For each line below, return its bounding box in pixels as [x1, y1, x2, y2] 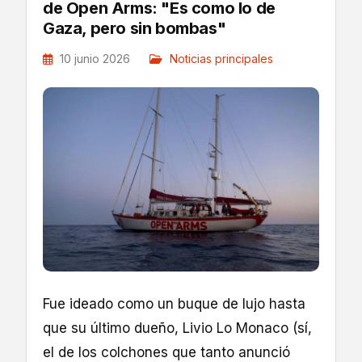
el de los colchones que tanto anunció [43, 344, 290, 360]
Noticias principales [170, 52, 273, 65]
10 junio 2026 [57, 52, 133, 65]
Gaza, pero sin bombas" [43, 19, 226, 38]
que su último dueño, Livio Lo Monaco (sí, [43, 320, 312, 336]
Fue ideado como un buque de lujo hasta [43, 296, 305, 312]
